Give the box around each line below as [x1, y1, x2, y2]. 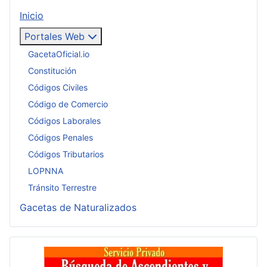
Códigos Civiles [28, 82, 88, 92]
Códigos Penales [28, 132, 93, 142]
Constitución [28, 65, 76, 76]
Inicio [20, 10, 44, 22]
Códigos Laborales [28, 115, 101, 126]
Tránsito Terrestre [28, 182, 97, 193]
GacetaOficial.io [28, 48, 89, 59]
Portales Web [24, 30, 85, 43]
